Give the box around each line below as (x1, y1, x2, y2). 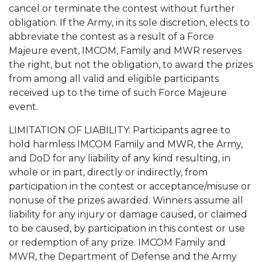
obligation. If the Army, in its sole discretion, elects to (9, 17, 250, 28)
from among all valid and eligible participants (9, 73, 219, 84)
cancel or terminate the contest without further (9, 3, 235, 14)
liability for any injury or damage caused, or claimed (9, 209, 247, 220)
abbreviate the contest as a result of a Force (9, 31, 214, 42)
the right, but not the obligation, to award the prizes (9, 59, 253, 70)
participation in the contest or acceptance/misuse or (9, 181, 251, 192)
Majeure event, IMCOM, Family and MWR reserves (9, 45, 242, 56)
